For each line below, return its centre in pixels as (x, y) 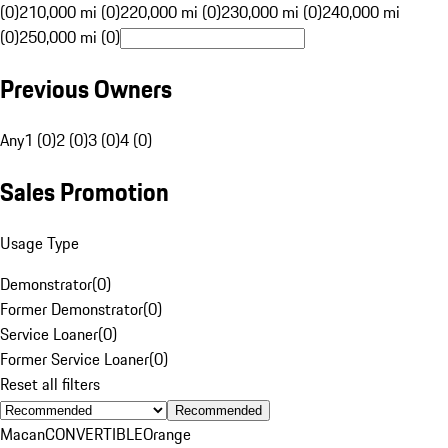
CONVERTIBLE (94, 433)
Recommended (218, 410)
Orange (167, 433)
